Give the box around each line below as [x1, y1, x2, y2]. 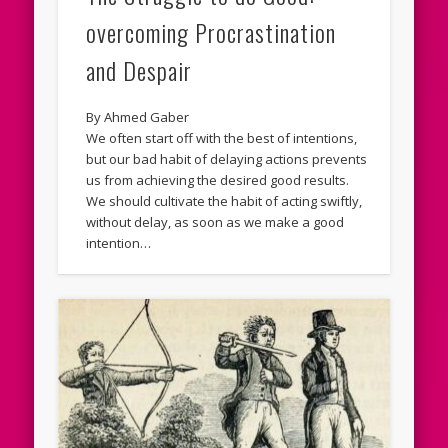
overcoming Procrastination [86, 14, 337, 51]
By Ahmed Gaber [86, 108, 190, 127]
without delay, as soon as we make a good [86, 213, 345, 232]
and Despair [86, 52, 193, 89]
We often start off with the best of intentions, [86, 129, 358, 148]
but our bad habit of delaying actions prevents [86, 150, 368, 169]
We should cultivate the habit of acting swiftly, [86, 192, 363, 211]
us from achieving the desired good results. [86, 171, 350, 190]
